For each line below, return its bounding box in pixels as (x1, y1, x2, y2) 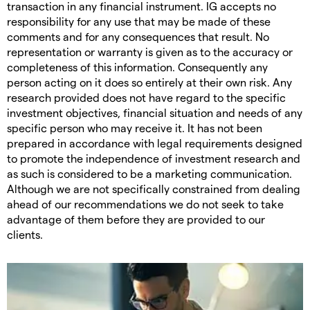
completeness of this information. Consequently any (7, 60, 268, 74)
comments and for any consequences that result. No (7, 30, 269, 44)
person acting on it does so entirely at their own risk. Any (7, 75, 292, 89)
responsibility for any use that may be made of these (7, 15, 271, 28)
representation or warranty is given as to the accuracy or (7, 45, 293, 59)
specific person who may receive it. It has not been (7, 121, 262, 135)
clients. (7, 228, 43, 241)
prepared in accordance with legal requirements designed (7, 136, 302, 150)
